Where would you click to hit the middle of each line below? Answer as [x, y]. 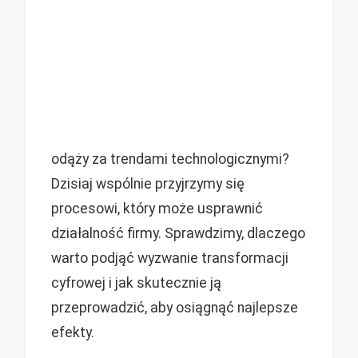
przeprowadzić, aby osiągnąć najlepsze [175, 307]
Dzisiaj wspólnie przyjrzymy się [148, 183]
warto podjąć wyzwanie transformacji [170, 258]
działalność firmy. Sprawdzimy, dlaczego [178, 233]
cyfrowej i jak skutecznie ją [136, 282]
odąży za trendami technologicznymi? [170, 159]
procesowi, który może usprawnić [157, 208]
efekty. [73, 332]
